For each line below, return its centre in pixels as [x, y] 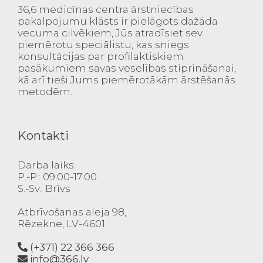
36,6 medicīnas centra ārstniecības [106, 9]
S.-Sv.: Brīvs [44, 188]
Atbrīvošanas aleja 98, [72, 212]
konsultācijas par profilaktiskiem [101, 56]
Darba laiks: [47, 165]
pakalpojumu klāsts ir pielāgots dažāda [118, 21]
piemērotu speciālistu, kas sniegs [103, 45]
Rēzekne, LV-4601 [61, 224]
